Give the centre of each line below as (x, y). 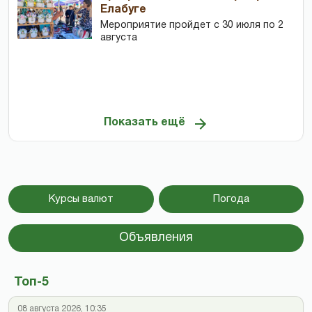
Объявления (156, 237)
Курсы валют (81, 199)
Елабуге (124, 9)
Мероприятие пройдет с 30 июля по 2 (192, 25)
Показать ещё (144, 123)
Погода (231, 199)
